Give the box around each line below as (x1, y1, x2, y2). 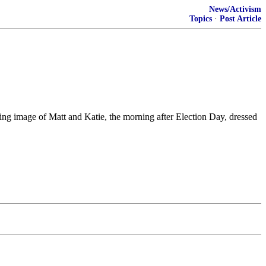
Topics (189, 14, 212, 23)
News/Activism (209, 5, 261, 14)
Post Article (220, 14, 261, 23)
